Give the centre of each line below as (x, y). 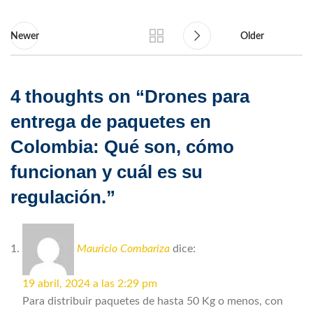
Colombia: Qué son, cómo (122, 146)
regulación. (58, 197)
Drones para (197, 96)
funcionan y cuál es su (107, 172)
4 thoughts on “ (78, 96)
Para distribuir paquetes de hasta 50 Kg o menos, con (153, 301)
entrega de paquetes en (111, 121)
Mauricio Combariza (123, 248)
